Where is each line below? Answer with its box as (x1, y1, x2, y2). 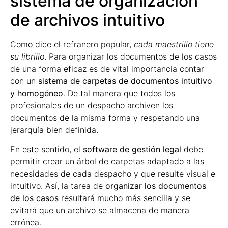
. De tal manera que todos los (63, 88, 175, 98)
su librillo (10, 51, 44, 62)
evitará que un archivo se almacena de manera (10, 205, 189, 216)
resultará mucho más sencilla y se (59, 193, 190, 204)
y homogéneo (10, 88, 63, 98)
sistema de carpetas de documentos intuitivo (38, 75, 212, 86)
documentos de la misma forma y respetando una (10, 112, 200, 123)
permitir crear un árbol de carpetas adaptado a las (10, 156, 204, 167)
